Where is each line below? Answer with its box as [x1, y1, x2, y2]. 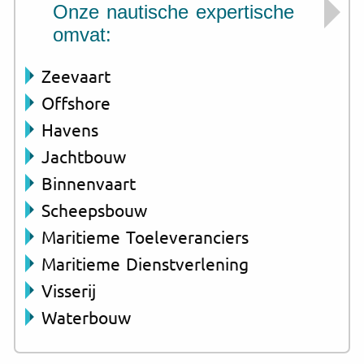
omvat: [53, 23, 111, 45]
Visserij [41, 279, 96, 301]
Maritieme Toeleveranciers [41, 225, 249, 247]
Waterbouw [41, 305, 131, 327]
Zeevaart [41, 64, 110, 86]
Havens [41, 118, 98, 140]
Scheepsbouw [41, 198, 147, 220]
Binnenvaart [41, 171, 136, 193]
